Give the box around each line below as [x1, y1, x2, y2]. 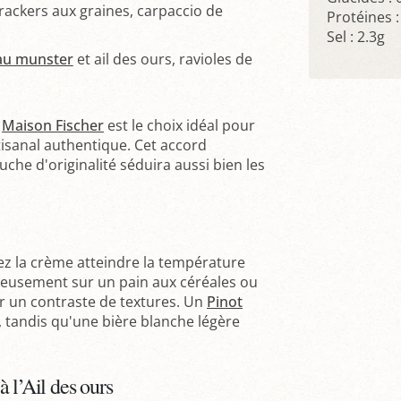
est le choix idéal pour [104, 115, 255, 135]
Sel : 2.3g [326, 27, 385, 47]
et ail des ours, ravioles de [73, 48, 252, 69]
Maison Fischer [2, 115, 104, 135]
